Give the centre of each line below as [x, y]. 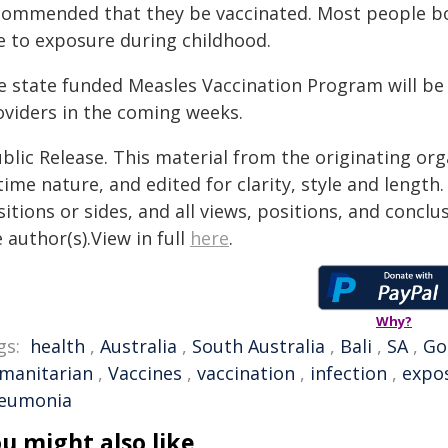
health [57, 346]
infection [348, 373]
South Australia [258, 346]
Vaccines [145, 373]
